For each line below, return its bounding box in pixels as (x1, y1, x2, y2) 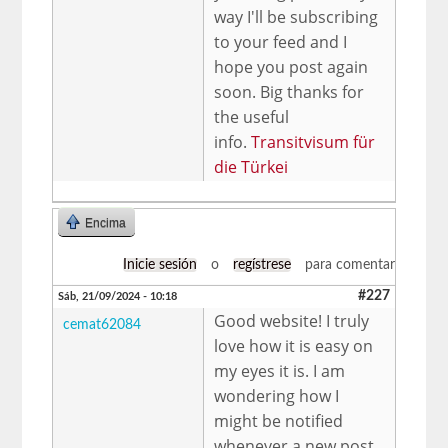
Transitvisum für (251, 130, 376, 153)
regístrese (232, 257, 291, 272)
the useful (214, 105, 290, 128)
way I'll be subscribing (214, 5, 379, 28)
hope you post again (214, 55, 369, 78)
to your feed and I (214, 30, 348, 53)
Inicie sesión (122, 257, 197, 272)
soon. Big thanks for (214, 80, 365, 103)
